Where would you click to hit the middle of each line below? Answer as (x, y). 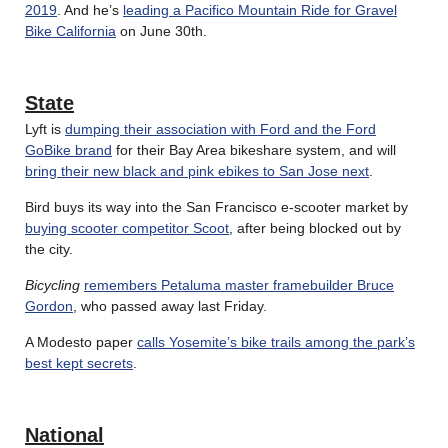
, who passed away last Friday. (170, 305)
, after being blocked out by (315, 227)
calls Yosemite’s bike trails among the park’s (276, 341)
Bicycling (52, 284)
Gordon (49, 305)
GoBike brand (68, 149)
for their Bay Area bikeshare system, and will (254, 149)
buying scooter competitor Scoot (127, 227)
